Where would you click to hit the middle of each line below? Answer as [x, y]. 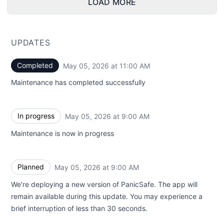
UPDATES [31, 42]
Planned [31, 167]
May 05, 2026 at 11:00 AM [106, 65]
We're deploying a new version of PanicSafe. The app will [104, 184]
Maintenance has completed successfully [78, 82]
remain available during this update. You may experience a [107, 196]
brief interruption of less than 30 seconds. [79, 208]
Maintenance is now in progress [62, 133]
